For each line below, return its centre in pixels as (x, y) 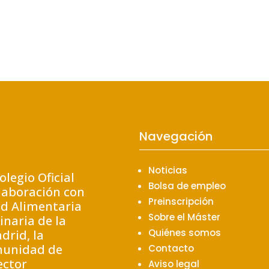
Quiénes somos (185, 233)
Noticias (168, 171)
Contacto (171, 249)
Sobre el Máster (185, 217)
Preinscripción (181, 202)
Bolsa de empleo (187, 186)
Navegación (176, 137)
